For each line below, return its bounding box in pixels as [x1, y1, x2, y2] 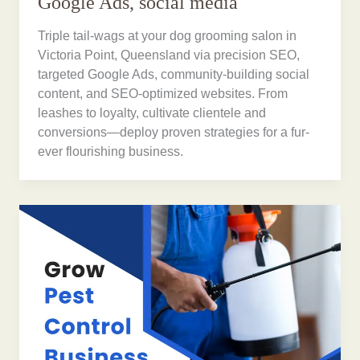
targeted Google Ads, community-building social [38, 67, 310, 82]
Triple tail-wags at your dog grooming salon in [38, 29, 297, 43]
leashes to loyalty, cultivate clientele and [38, 106, 267, 121]
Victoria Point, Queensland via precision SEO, [38, 48, 301, 63]
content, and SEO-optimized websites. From [38, 87, 288, 101]
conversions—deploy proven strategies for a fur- [38, 125, 310, 140]
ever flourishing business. [38, 145, 184, 159]
